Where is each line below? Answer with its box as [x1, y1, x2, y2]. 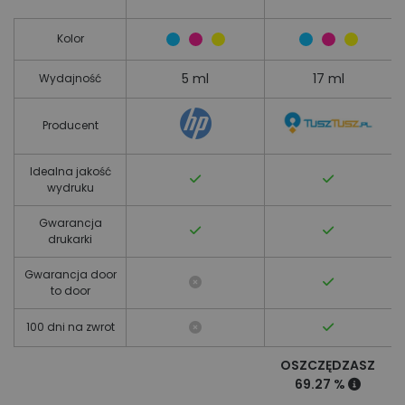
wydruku [46, 180, 94, 195]
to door [50, 283, 90, 298]
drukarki [48, 231, 92, 247]
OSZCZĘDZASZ [280, 356, 375, 374]
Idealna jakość [29, 164, 111, 179]
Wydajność [39, 71, 101, 86]
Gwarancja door [24, 267, 117, 282]
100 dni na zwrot [25, 319, 115, 334]
